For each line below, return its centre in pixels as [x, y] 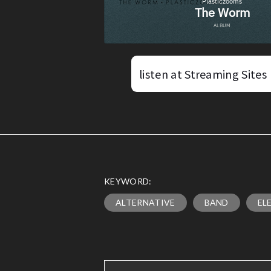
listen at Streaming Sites [203, 74]
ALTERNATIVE [145, 202]
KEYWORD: [128, 181]
